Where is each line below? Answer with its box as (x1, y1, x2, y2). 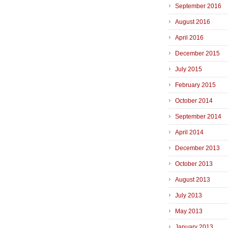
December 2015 (175, 50, 220, 58)
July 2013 (175, 192, 202, 199)
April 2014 (175, 129, 204, 136)
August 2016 (175, 18, 210, 26)
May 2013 (175, 208, 203, 215)
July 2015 (175, 66, 202, 73)
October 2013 (175, 160, 213, 168)
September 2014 (175, 113, 221, 121)
